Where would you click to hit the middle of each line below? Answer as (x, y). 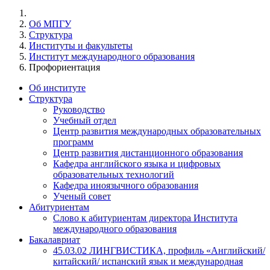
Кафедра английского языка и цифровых (137, 164)
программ (73, 142)
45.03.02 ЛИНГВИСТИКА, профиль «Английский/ (159, 250)
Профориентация (64, 67)
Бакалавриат (55, 240)
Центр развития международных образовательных (157, 131)
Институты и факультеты (81, 46)
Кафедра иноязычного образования (126, 185)
